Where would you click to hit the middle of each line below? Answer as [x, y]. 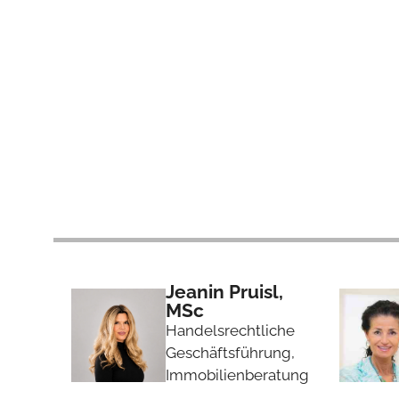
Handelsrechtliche [230, 330]
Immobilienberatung [237, 375]
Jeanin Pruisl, [224, 291]
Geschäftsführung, [232, 352]
